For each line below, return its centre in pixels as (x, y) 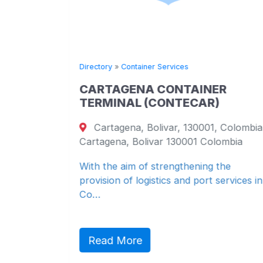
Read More (115, 240)
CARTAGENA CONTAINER (153, 89)
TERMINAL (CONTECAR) (149, 102)
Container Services (155, 66)
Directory (96, 66)
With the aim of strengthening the (155, 166)
